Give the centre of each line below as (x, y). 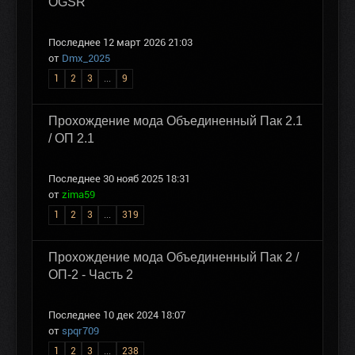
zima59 (78, 194)
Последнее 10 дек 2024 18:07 (117, 315)
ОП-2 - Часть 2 (91, 274)
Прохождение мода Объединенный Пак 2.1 (176, 120)
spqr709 (80, 330)
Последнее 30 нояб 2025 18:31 (119, 178)
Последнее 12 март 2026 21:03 (120, 42)
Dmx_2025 (86, 58)
